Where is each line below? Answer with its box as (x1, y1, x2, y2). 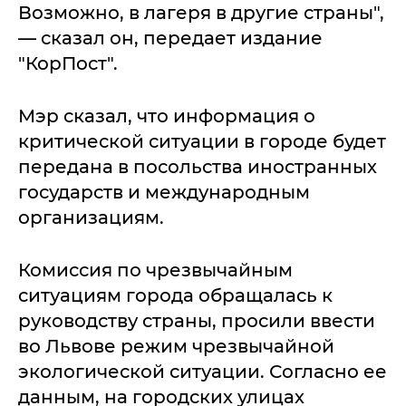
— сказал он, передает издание (18, 26, 323, 49)
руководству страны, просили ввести (18, 309, 375, 332)
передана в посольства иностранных (18, 155, 377, 178)
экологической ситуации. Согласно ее (18, 360, 387, 382)
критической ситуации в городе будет (18, 130, 386, 152)
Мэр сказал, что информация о (18, 104, 315, 127)
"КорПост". (18, 52, 118, 74)
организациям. (18, 206, 164, 228)
